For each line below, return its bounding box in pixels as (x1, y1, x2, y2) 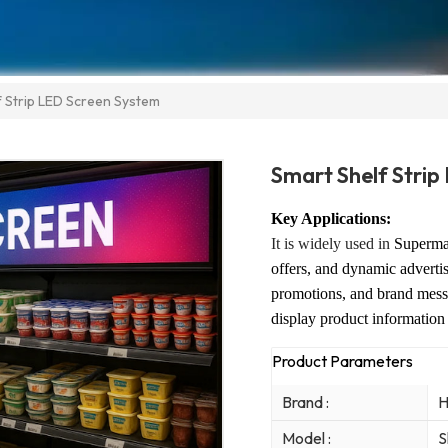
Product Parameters (272, 351, 414, 372)
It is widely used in (271, 235, 395, 253)
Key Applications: (271, 210, 400, 228)
